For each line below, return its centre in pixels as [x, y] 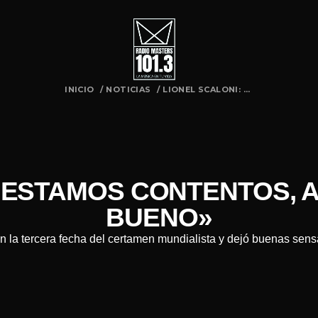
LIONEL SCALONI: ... [207, 89]
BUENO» [159, 218]
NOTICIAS [128, 89]
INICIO [79, 89]
